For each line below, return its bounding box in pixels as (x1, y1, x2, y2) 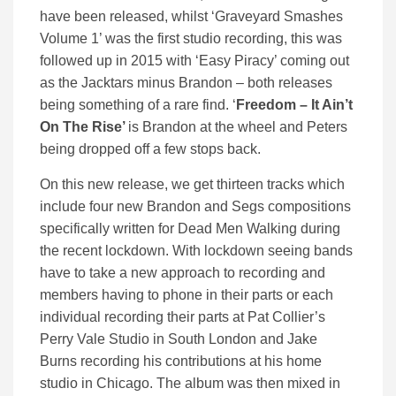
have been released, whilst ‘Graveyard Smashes (40, 9, 343, 25)
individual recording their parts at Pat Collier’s (40, 309, 325, 325)
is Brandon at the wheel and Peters (128, 119, 347, 135)
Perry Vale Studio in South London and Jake (40, 331, 317, 347)
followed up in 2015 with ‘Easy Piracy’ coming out (40, 53, 349, 69)
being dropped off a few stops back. (40, 141, 261, 157)
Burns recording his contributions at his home (40, 354, 322, 369)
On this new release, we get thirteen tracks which (40, 177, 345, 193)
